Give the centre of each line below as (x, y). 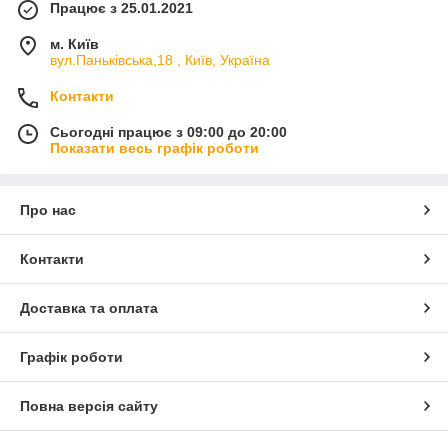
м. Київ (74, 43)
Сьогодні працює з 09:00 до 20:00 (168, 131)
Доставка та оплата (89, 307)
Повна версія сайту (89, 405)
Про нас (48, 209)
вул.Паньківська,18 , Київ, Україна (160, 59)
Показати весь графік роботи (154, 147)
